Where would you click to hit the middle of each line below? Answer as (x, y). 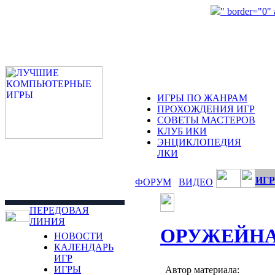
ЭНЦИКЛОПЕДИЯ (199, 142)
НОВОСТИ (79, 236)
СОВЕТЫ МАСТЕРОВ (206, 120)
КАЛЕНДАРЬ (84, 247)
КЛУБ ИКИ (182, 131)
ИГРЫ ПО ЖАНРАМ (202, 98)
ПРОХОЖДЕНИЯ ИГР (206, 109)
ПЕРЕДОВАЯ (59, 210)
